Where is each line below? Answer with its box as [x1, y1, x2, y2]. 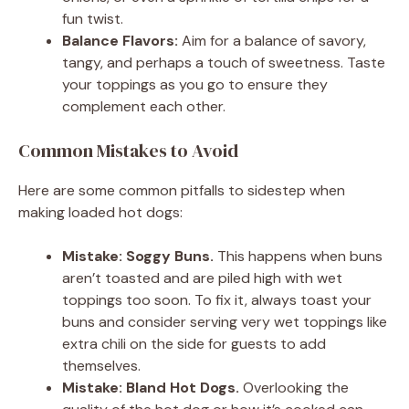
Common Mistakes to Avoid [18, 137, 238, 163]
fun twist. [62, 8, 123, 28]
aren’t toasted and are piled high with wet [62, 267, 342, 288]
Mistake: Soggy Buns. [62, 246, 214, 266]
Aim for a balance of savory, [178, 30, 366, 50]
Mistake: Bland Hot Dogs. [62, 377, 239, 397]
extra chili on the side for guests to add [62, 333, 326, 353]
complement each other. [62, 96, 225, 116]
